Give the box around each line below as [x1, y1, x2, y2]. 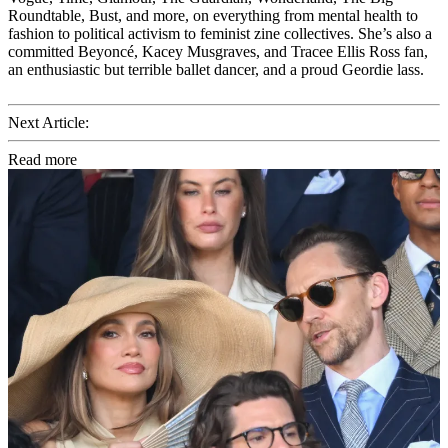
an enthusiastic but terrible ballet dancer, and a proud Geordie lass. [8, 61, 424, 79]
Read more [8, 151, 77, 169]
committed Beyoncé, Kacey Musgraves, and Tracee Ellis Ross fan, [8, 43, 428, 61]
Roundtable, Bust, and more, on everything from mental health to [8, 7, 418, 25]
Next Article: [8, 114, 89, 132]
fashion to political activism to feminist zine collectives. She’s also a [8, 25, 432, 43]
